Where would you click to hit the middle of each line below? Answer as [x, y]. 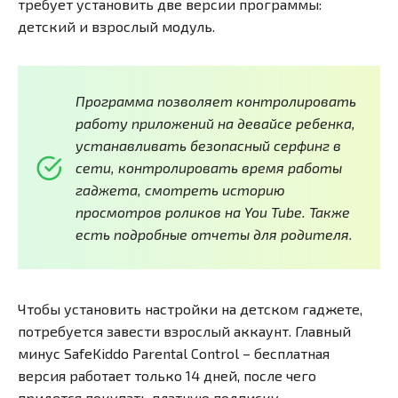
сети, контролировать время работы [209, 168]
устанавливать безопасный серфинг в [208, 146]
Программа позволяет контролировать [216, 101]
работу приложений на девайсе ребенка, [215, 123]
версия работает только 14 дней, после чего [167, 376]
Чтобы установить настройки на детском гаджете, [190, 309]
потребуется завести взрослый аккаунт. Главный [184, 331]
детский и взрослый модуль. [116, 27]
